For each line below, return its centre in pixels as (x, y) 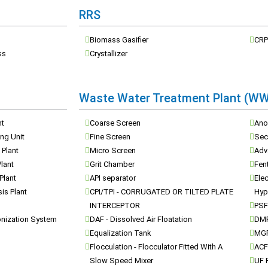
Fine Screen (110, 137)
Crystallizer (109, 54)
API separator (113, 178)
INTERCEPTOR (115, 205)
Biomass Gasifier (119, 40)
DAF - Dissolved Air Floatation (141, 219)
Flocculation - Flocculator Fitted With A (156, 247)
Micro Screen (113, 150)
